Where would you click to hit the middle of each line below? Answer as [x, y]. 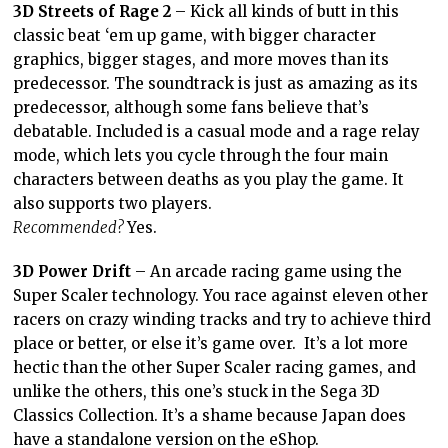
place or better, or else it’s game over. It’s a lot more [211, 344]
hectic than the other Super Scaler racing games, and [215, 368]
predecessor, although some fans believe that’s [191, 108]
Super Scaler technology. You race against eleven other [221, 296]
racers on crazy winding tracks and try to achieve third [222, 320]
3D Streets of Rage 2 [92, 12]
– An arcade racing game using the [267, 272]
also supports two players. [113, 204]
